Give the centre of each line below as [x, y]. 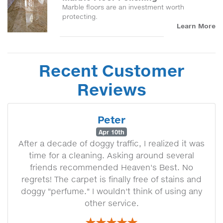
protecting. [80, 16]
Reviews [111, 89]
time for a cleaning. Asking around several [111, 155]
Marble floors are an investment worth [123, 7]
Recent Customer [111, 70]
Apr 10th [111, 132]
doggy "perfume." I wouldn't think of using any [111, 191]
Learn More [196, 26]
